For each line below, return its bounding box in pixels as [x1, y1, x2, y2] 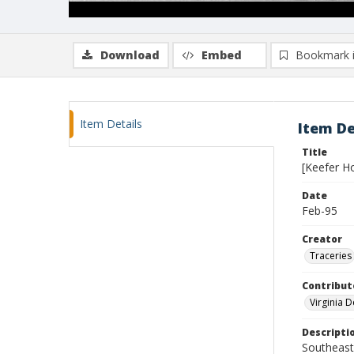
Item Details [80, 116, 142, 131]
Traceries [310, 249, 352, 262]
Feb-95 [302, 203, 337, 218]
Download [100, 47, 160, 62]
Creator [302, 232, 342, 246]
